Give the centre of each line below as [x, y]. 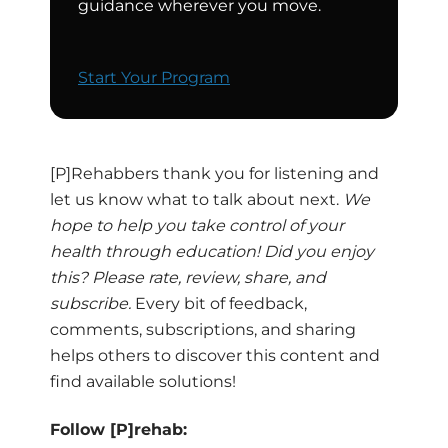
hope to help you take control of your [197, 225]
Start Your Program [154, 77]
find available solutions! [143, 381]
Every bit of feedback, [219, 303]
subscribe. [90, 303]
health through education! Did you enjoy [212, 251]
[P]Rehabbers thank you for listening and [214, 173]
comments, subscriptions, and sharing [203, 329]
